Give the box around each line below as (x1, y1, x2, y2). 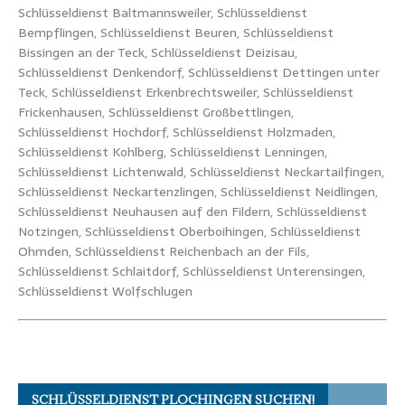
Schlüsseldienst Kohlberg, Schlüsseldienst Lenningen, (18, 141, 327, 162)
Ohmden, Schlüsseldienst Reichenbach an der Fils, (18, 240, 309, 261)
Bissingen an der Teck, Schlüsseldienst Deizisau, (18, 42, 297, 62)
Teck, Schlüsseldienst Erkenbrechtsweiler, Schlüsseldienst (18, 81, 353, 102)
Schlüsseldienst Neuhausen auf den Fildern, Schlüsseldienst (18, 201, 367, 221)
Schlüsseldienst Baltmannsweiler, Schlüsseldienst (18, 2, 307, 23)
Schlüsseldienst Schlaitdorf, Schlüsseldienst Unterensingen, (18, 260, 365, 281)
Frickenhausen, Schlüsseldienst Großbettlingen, (18, 101, 294, 122)
